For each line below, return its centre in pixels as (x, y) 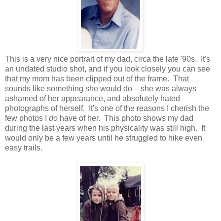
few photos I (27, 118)
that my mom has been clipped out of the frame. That (97, 79)
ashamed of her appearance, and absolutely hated (92, 99)
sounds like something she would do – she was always (101, 89)
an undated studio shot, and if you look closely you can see (108, 69)
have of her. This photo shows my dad (126, 118)
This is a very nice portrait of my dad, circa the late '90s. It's (108, 59)
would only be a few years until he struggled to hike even (104, 138)
